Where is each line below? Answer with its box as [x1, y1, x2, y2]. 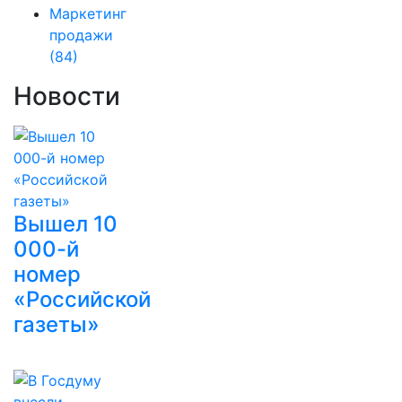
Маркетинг [49, 4, 127, 22]
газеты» [13, 311, 100, 337]
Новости [13, 81, 120, 111]
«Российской [13, 286, 151, 312]
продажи [49, 26, 113, 44]
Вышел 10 [13, 211, 118, 237]
